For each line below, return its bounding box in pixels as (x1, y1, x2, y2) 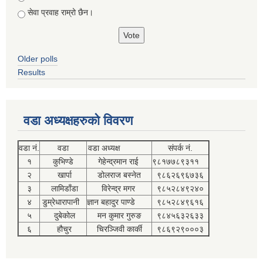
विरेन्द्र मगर (101, 183, 137, 193)
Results (18, 67, 45, 77)
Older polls (18, 53, 58, 63)
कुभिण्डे (50, 156, 76, 166)
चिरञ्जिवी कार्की (96, 224, 142, 234)
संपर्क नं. (168, 143, 193, 153)
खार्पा (55, 170, 72, 180)
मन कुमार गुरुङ (97, 210, 141, 220)
